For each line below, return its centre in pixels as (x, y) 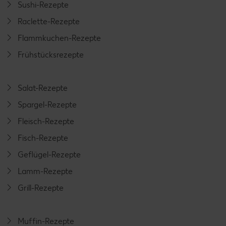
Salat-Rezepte (43, 88)
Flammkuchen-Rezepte (60, 38)
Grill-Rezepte (41, 188)
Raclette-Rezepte (49, 21)
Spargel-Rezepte (47, 104)
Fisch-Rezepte (43, 138)
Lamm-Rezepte (45, 171)
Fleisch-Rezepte (46, 121)
